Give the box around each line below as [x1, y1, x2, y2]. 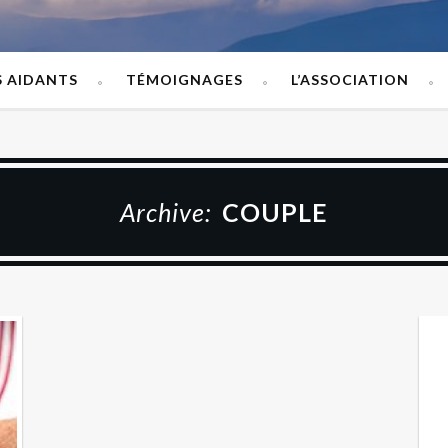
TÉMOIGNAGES [125, 71, 243, 88]
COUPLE [222, 197, 328, 227]
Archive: [120, 197, 217, 227]
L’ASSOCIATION [290, 71, 409, 88]
